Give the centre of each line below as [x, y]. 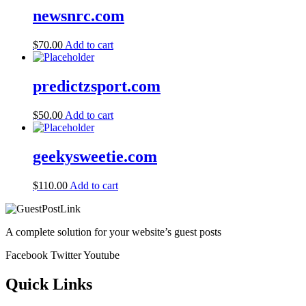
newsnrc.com [79, 16]
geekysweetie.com [95, 156]
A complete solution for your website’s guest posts [113, 232]
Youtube [101, 255]
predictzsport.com [97, 86]
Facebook [27, 255]
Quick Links [49, 284]
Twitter [66, 255]
